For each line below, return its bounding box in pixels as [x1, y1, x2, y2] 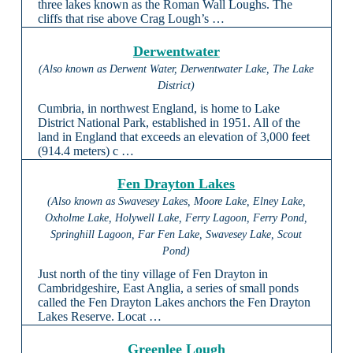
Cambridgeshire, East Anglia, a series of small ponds [37, 281, 299, 295]
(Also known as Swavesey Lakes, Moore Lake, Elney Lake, [46, 195, 306, 208]
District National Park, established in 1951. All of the [37, 116, 300, 130]
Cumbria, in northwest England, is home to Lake [37, 102, 280, 116]
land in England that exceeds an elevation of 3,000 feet [37, 130, 310, 144]
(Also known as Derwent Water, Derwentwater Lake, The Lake [39, 63, 314, 76]
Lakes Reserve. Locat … [37, 310, 162, 324]
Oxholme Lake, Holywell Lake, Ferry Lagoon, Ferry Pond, [45, 212, 308, 225]
